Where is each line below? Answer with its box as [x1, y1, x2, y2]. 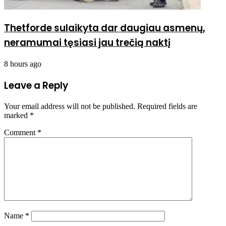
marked [4, 111, 30, 120]
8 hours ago [4, 60, 41, 69]
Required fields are [137, 102, 197, 111]
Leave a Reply [4, 78, 68, 92]
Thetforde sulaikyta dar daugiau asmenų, [4, 21, 205, 35]
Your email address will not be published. [4, 102, 135, 111]
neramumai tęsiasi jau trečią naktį [4, 36, 171, 50]
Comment [4, 128, 37, 137]
